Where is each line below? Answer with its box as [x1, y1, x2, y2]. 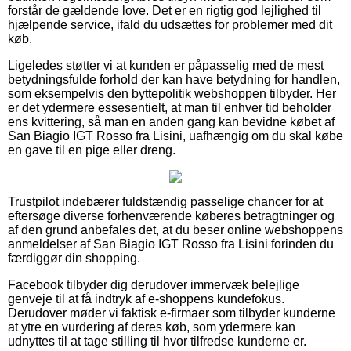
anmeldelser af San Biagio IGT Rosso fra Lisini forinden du [8, 237, 334, 251]
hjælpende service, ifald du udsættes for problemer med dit [8, 17, 332, 31]
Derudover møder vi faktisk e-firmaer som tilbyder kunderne [8, 306, 335, 320]
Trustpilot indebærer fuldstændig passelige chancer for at [8, 194, 323, 208]
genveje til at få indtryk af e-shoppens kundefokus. [8, 291, 284, 306]
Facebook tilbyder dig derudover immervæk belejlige [8, 277, 299, 291]
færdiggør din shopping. [8, 251, 140, 265]
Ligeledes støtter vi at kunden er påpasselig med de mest [8, 58, 324, 72]
